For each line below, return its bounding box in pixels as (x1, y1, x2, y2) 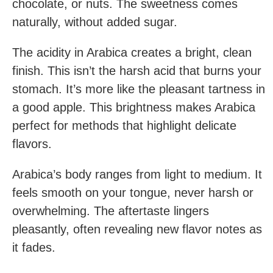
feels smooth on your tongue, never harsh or (12, 186, 253, 199)
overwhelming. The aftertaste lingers (12, 204, 209, 218)
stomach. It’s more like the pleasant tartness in (12, 82, 265, 96)
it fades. (12, 241, 55, 254)
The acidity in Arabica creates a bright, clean (12, 46, 252, 59)
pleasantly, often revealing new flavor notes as (12, 222, 262, 236)
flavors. (12, 137, 52, 151)
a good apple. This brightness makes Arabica (12, 101, 255, 114)
